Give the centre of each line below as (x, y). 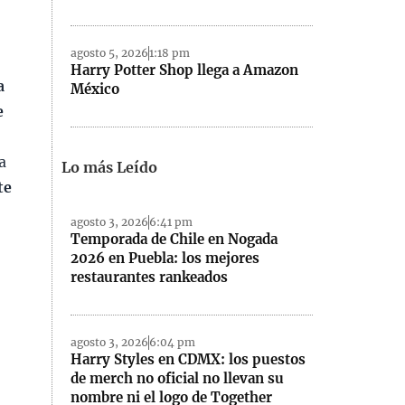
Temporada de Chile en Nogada (174, 240)
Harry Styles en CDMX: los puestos (188, 359)
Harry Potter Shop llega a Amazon (185, 71)
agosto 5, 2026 (110, 53)
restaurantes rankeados (150, 278)
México (95, 89)
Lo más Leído (110, 167)
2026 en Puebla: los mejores (165, 259)
